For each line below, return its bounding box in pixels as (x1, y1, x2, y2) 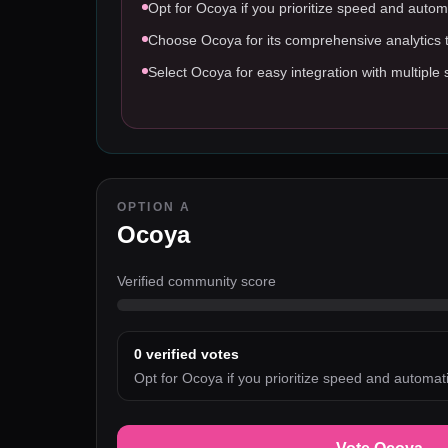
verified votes (142, 346, 239, 362)
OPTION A (117, 200, 192, 214)
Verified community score (117, 273, 276, 289)
